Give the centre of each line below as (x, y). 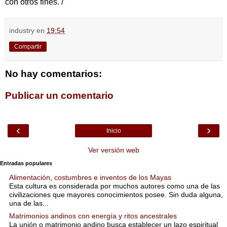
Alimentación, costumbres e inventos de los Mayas (90, 178)
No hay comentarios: (53, 73)
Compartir (28, 46)
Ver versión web (113, 150)
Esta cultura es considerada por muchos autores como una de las (115, 186)
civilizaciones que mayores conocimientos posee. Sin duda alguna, (116, 195)
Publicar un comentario (59, 96)
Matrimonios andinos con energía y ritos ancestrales (93, 216)
